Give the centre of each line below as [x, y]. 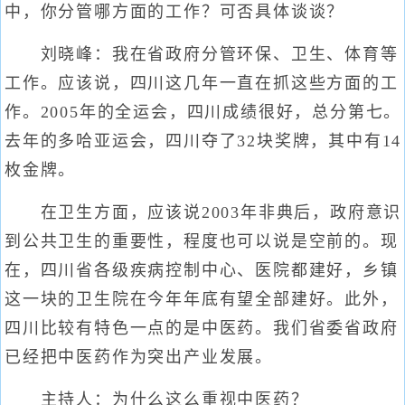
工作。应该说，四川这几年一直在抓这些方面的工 [202, 83]
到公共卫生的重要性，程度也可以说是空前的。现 [202, 241]
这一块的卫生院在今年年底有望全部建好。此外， [202, 299]
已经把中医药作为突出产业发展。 [139, 357]
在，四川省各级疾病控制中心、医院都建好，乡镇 [202, 270]
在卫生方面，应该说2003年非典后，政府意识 [203, 212]
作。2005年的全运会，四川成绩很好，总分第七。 [203, 112]
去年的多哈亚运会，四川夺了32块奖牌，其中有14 [203, 141]
